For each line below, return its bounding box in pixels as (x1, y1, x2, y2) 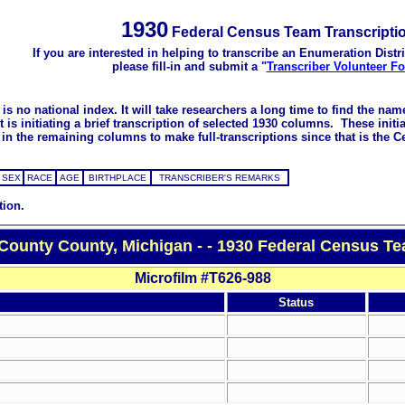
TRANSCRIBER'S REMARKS (159, 173, 280, 184)
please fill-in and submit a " (111, 60, 267, 73)
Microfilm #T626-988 (134, 269, 271, 286)
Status (278, 295, 314, 309)
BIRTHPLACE (88, 173, 146, 184)
